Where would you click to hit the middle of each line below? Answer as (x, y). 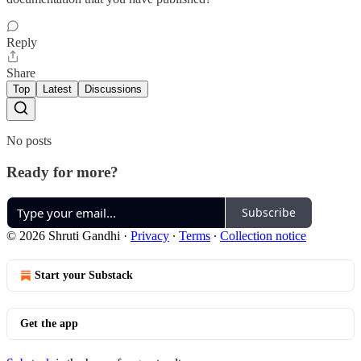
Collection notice (263, 235)
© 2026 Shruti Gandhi (63, 235)
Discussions (113, 89)
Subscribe (269, 213)
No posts (29, 141)
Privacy (150, 235)
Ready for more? (62, 172)
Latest (57, 89)
